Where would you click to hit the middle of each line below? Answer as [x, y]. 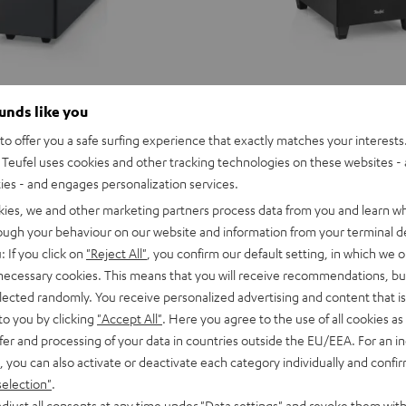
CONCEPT [256, 393]
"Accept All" [130, 318]
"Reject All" [116, 252]
